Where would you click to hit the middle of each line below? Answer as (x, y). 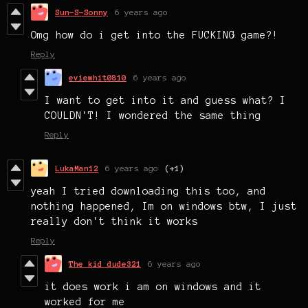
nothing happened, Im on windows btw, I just (164, 206)
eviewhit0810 (98, 77)
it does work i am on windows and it (153, 286)
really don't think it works (114, 221)
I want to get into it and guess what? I (165, 100)
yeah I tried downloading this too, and (148, 191)
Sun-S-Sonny (81, 12)
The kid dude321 (105, 263)
